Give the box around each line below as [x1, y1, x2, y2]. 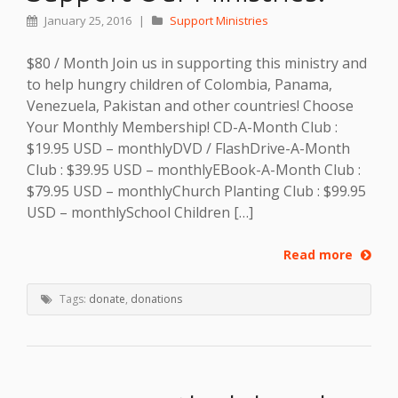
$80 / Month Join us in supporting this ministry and [27, 52, 367, 73]
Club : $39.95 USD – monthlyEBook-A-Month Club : [27, 159, 361, 179]
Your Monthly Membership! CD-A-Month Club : [27, 116, 338, 137]
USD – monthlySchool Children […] [27, 202, 253, 222]
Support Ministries [170, 12, 268, 28]
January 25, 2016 [42, 12, 134, 28]
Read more [283, 245, 356, 263]
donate [89, 291, 125, 307]
